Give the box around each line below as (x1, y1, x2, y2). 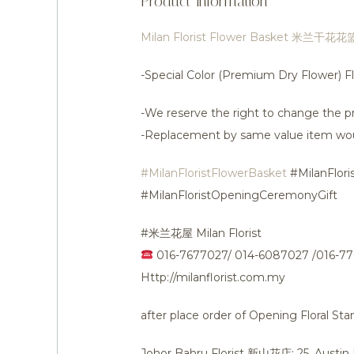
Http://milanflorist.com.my (141, 270, 285, 284)
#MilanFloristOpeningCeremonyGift (141, 188, 337, 202)
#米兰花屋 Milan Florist (141, 226, 262, 240)
